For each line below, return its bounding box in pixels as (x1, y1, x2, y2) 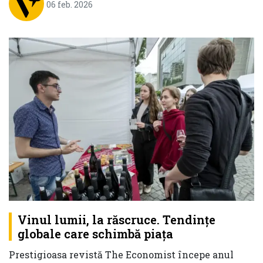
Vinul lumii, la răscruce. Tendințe (18, 212, 215, 228)
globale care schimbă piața (18, 226, 173, 242)
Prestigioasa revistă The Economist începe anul (9, 248, 234, 261)
